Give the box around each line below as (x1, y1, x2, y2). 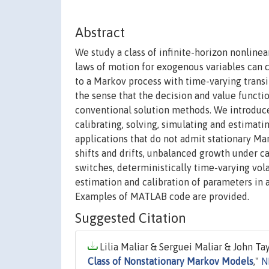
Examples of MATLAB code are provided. (75, 191, 249, 202)
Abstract (75, 25, 125, 41)
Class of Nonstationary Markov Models (88, 256, 253, 267)
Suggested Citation (75, 210, 186, 226)
